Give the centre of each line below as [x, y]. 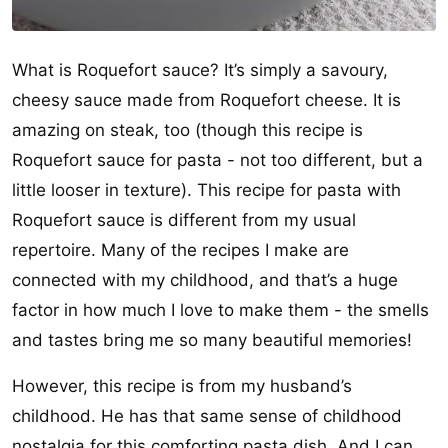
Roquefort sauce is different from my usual [184, 220]
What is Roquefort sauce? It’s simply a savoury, [200, 70]
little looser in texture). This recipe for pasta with [206, 190]
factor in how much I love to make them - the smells [220, 310]
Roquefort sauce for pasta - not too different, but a [217, 160]
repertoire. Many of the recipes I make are [180, 250]
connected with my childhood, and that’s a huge [205, 280]
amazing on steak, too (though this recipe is [187, 130]
